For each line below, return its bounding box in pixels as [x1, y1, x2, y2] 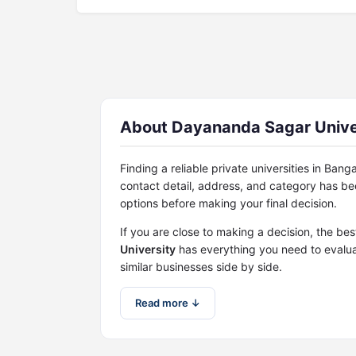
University [120, 242, 176, 257]
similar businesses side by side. [120, 260, 282, 274]
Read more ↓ [135, 296, 200, 310]
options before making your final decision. [120, 196, 337, 211]
